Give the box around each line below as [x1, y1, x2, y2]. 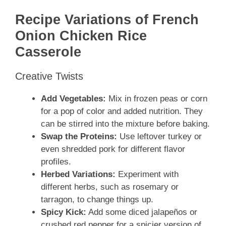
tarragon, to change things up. [41, 195, 153, 205]
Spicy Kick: [41, 207, 86, 217]
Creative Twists [15, 71, 83, 82]
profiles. [41, 157, 71, 167]
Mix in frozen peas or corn [106, 94, 207, 104]
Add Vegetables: [41, 94, 106, 104]
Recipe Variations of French [15, 12, 199, 28]
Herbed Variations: [41, 169, 116, 180]
